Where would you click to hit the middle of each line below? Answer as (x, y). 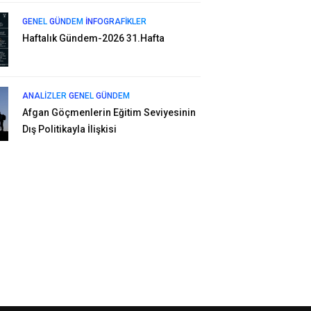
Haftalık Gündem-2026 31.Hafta (93, 38)
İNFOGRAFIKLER (116, 22)
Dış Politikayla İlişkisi (69, 129)
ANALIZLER (44, 96)
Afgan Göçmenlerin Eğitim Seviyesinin (109, 112)
